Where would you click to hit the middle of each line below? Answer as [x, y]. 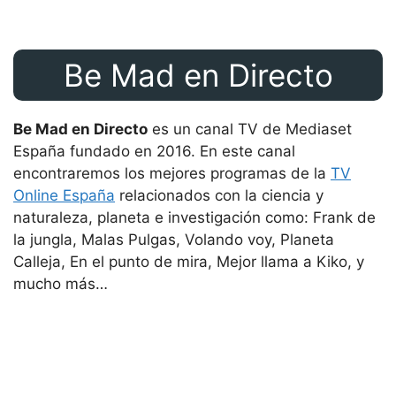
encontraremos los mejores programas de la [172, 173]
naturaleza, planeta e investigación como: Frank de [194, 217]
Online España [64, 195]
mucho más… [61, 283]
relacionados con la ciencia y [219, 195]
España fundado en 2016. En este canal [154, 151]
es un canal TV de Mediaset [250, 129]
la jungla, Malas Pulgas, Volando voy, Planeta [174, 239]
